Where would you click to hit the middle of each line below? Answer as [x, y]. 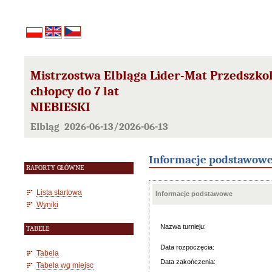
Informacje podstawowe [194, 194]
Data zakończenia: [188, 262]
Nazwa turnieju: [183, 226]
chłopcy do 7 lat [75, 91]
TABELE [38, 229]
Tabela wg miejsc [65, 265]
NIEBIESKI [60, 107]
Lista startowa [59, 192]
